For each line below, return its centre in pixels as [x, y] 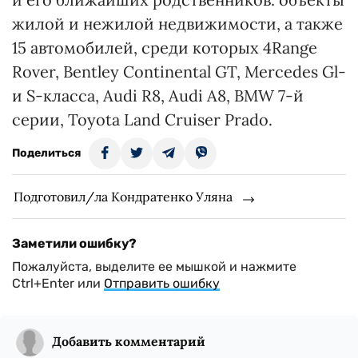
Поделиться [46, 153]
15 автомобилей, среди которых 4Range [165, 48]
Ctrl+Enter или [58, 283]
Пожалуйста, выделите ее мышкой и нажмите [154, 267]
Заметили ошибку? [74, 243]
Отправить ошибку [162, 283]
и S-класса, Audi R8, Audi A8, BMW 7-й [158, 95]
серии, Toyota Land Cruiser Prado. [142, 119]
